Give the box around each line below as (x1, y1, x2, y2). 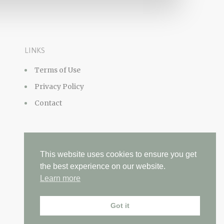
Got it (110, 201, 129, 210)
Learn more (40, 174, 80, 183)
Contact (34, 98, 62, 107)
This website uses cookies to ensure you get (40, 150, 196, 159)
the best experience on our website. (40, 162, 165, 171)
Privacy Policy (34, 82, 84, 91)
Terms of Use (34, 65, 81, 74)
